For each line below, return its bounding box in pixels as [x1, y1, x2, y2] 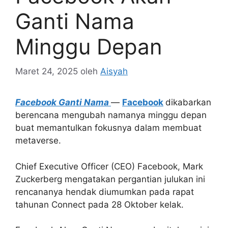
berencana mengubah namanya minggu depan [15, 110, 207, 121]
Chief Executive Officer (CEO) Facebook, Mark [15, 161, 203, 172]
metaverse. [15, 135, 61, 146]
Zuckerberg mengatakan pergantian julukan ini [15, 174, 205, 184]
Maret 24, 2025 [15, 66, 78, 77]
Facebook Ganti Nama [15, 97, 111, 108]
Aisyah [100, 66, 128, 77]
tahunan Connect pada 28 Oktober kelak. [15, 199, 184, 210]
